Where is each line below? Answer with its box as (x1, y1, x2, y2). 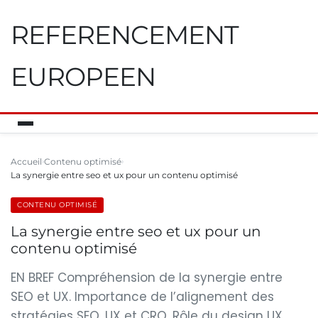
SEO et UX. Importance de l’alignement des (11, 288, 274, 305)
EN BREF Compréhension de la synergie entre (11, 269, 283, 286)
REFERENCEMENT (11, 19, 238, 50)
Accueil (11, 156, 42, 167)
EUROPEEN (11, 61, 155, 92)
